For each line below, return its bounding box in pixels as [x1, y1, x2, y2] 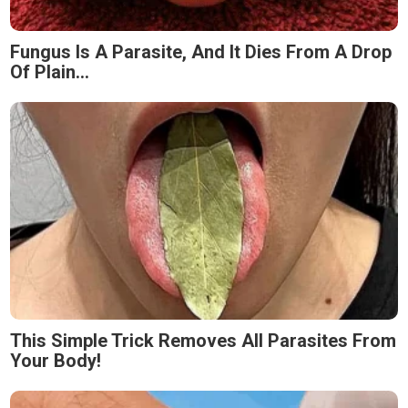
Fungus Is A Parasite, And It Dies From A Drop [10, 40, 392, 63]
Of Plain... [10, 60, 89, 83]
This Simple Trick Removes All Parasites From [10, 330, 396, 352]
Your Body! [10, 350, 101, 372]
